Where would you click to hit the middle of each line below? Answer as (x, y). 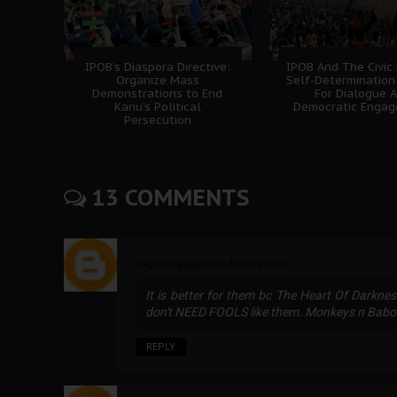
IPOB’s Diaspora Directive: (157, 67)
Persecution (157, 121)
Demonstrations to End (158, 94)
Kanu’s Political (157, 107)
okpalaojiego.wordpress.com (212, 264)
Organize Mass (157, 81)
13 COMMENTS (167, 198)
